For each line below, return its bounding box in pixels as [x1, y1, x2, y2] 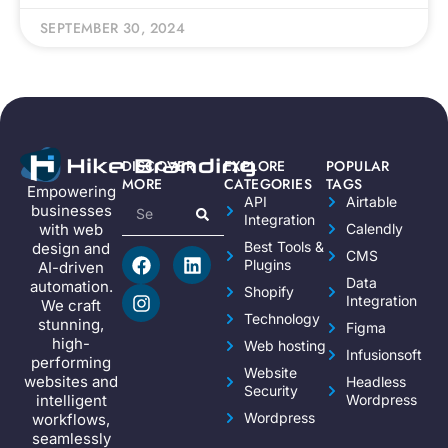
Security [244, 382, 298, 399]
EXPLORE [224, 156, 286, 176]
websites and [24, 372, 118, 392]
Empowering [26, 182, 116, 202]
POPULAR [326, 156, 390, 176]
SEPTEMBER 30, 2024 [40, 18, 186, 38]
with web [39, 220, 103, 240]
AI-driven [38, 258, 104, 278]
